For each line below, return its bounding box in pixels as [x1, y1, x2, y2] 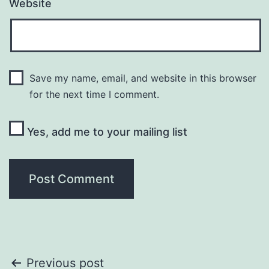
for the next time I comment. [29, 88, 159, 101]
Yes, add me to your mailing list [24, 125, 187, 139]
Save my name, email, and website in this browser [29, 72, 256, 85]
